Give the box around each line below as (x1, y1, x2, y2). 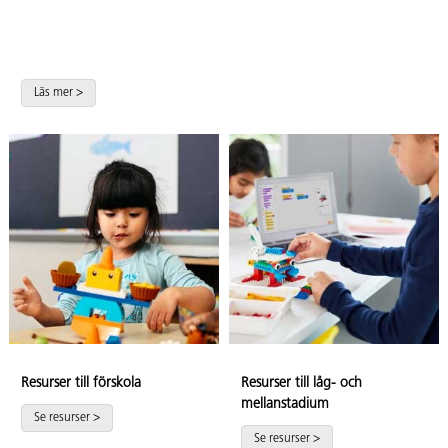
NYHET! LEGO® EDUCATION (21, 3, 360, 35)
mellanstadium (241, 397, 329, 413)
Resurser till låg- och (241, 376, 362, 392)
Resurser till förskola (21, 376, 141, 392)
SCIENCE (21, 36, 117, 68)
